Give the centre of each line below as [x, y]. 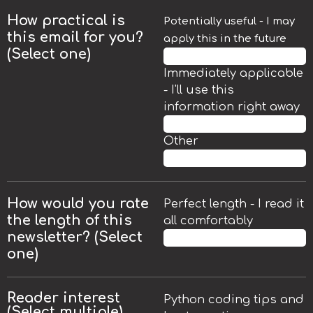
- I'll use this [199, 90]
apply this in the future [225, 38]
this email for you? [75, 37]
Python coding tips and [234, 299]
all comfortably [208, 220]
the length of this [70, 220]
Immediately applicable [233, 73]
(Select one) [49, 54]
